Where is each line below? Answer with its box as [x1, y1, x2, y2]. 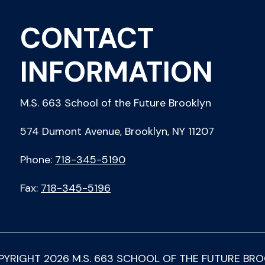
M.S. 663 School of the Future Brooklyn [20, 95, 211, 110]
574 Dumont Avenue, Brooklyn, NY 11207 [20, 124, 214, 138]
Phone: [20, 152, 55, 167]
